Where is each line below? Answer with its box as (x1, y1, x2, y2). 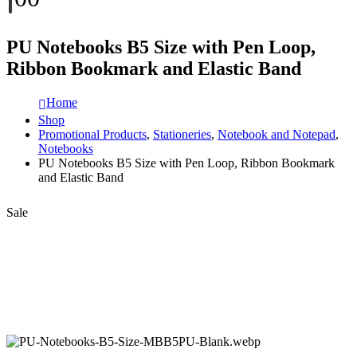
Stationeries (153, 127, 211, 141)
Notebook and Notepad (218, 127, 335, 141)
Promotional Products (38, 127, 147, 141)
